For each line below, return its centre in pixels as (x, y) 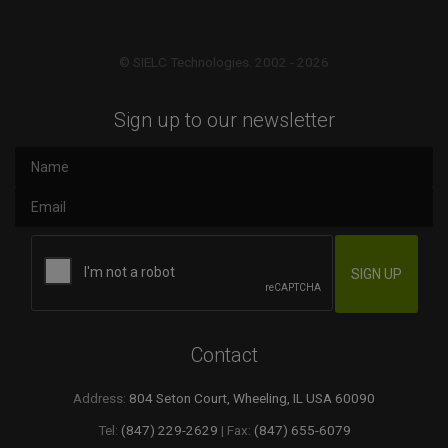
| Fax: (235, 430)
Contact (224, 355)
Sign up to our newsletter (224, 120)
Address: (101, 398)
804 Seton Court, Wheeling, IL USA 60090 (252, 398)
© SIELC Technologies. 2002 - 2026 (224, 62)
